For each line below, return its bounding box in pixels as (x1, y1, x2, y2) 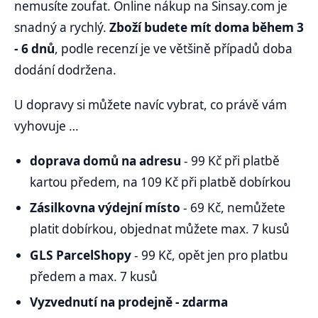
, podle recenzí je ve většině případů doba (55, 40, 292, 57)
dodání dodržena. (14, 61, 119, 78)
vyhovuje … (14, 117, 79, 134)
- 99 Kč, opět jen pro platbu (134, 246, 289, 263)
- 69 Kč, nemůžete (183, 199, 286, 216)
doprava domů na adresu (30, 153, 182, 170)
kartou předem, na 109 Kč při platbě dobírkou (30, 174, 292, 191)
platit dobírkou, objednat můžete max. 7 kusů (30, 221, 290, 238)
